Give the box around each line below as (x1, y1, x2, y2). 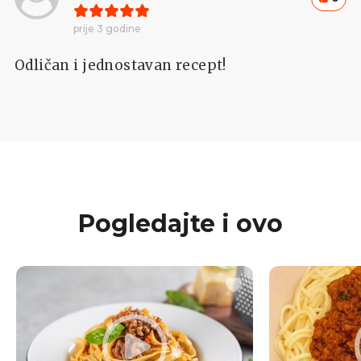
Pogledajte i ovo (78, 208, 283, 239)
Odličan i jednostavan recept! (15, 56, 226, 74)
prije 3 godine (73, 22, 141, 35)
